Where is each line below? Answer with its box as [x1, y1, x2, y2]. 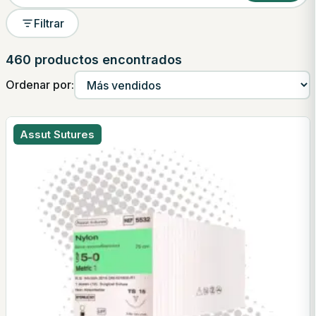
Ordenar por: [6, 78, 74, 92]
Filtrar [33, 16, 64, 31]
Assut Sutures [20, 127, 95, 141]
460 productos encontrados [6, 52, 182, 68]
